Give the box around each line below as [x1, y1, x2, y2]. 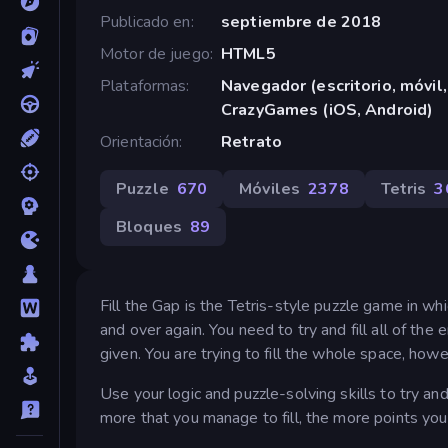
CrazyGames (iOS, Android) [220, 98, 434, 121]
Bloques [116, 215, 182, 238]
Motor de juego [100, 42, 210, 65]
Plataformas [100, 74, 187, 97]
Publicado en [100, 10, 191, 33]
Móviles [239, 177, 301, 200]
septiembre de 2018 [220, 10, 382, 33]
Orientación [100, 130, 180, 153]
